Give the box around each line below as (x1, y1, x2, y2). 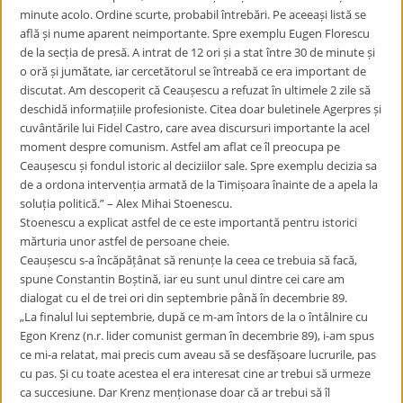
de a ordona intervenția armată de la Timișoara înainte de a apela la (20, 176, 379, 193)
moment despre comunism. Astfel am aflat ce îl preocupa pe (20, 139, 341, 155)
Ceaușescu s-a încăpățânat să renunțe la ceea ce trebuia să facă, (20, 252, 358, 268)
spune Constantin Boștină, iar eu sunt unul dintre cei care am (20, 271, 345, 287)
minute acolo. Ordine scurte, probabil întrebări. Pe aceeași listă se (20, 6, 367, 22)
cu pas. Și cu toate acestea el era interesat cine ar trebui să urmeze (20, 365, 372, 381)
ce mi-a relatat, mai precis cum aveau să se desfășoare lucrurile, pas (20, 346, 377, 363)
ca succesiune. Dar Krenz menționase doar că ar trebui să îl (20, 384, 331, 400)
